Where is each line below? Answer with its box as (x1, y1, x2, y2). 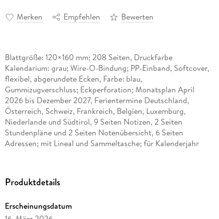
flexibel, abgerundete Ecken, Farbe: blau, (4, 73, 142, 85)
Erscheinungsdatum (4, 200, 72, 212)
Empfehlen (63, 11, 100, 22)
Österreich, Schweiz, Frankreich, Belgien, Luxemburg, (4, 106, 186, 117)
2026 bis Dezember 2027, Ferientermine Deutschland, (4, 95, 189, 106)
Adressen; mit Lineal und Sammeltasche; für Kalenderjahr (4, 138, 199, 149)
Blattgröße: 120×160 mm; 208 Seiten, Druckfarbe (4, 52, 173, 63)
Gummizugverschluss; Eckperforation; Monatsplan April (4, 84, 195, 95)
